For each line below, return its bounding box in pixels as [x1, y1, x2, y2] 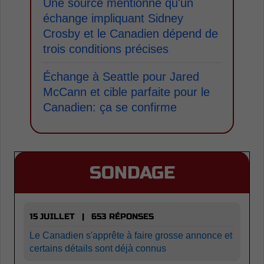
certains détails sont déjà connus [29, 243, 166, 253]
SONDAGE [89, 162, 175, 183]
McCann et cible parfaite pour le [43, 85, 210, 98]
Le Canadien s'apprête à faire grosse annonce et [29, 230, 232, 240]
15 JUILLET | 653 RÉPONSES [29, 212, 154, 222]
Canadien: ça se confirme [43, 101, 177, 114]
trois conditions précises [43, 42, 169, 55]
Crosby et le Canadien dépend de [43, 27, 218, 40]
